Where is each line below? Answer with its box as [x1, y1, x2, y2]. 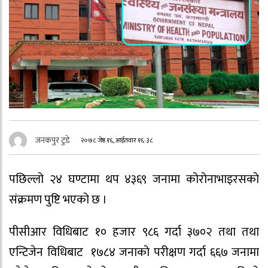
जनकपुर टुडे [35, 133, 70, 147]
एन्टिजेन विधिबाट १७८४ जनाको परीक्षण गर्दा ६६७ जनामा [9, 242, 259, 263]
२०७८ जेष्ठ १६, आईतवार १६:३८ [81, 134, 154, 146]
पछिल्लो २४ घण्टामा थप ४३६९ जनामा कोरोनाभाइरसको [9, 169, 259, 190]
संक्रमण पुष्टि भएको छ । [9, 189, 107, 210]
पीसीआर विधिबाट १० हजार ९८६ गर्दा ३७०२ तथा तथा [9, 222, 259, 243]
